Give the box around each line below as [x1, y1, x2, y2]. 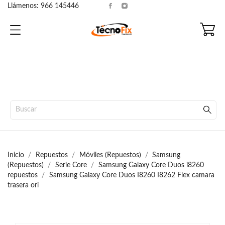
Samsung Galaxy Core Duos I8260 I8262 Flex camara [49, 172, 214, 179]
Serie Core [55, 162, 87, 169]
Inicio [8, 152, 24, 159]
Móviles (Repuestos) [79, 152, 141, 159]
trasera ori [8, 182, 39, 189]
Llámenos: [8, 3, 41, 10]
